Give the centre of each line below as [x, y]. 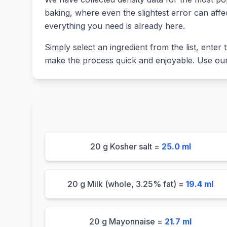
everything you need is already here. [115, 26]
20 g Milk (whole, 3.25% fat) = [127, 184]
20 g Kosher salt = [126, 146]
